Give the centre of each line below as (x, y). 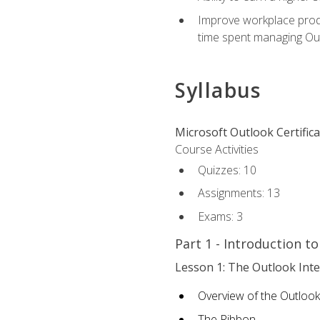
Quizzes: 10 (227, 170)
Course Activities (216, 150)
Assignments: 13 (239, 193)
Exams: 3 (220, 216)
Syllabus (218, 90)
